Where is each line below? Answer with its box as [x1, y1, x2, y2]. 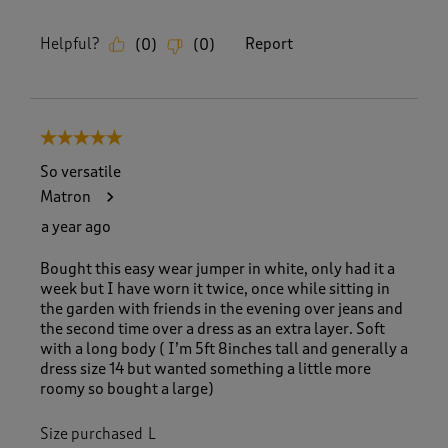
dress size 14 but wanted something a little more [40, 359, 371, 378]
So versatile [40, 162, 121, 181]
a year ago [41, 217, 111, 236]
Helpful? [40, 35, 99, 54]
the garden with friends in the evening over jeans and [40, 299, 403, 318]
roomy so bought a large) [40, 379, 214, 398]
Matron [40, 187, 91, 206]
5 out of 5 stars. [40, 130, 146, 149]
